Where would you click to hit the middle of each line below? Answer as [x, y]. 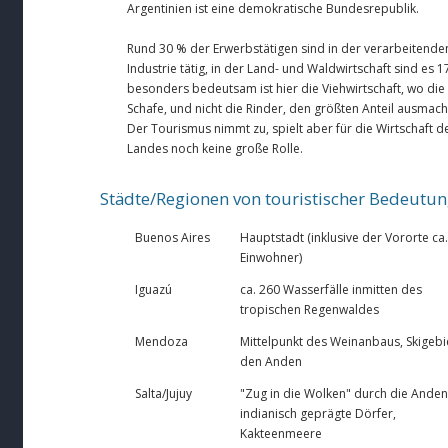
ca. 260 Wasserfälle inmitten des [331, 289]
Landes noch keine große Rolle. [215, 148]
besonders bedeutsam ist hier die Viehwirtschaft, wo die [286, 88]
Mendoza [161, 341]
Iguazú [153, 289]
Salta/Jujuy [163, 393]
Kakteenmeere [281, 433]
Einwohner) [271, 257]
